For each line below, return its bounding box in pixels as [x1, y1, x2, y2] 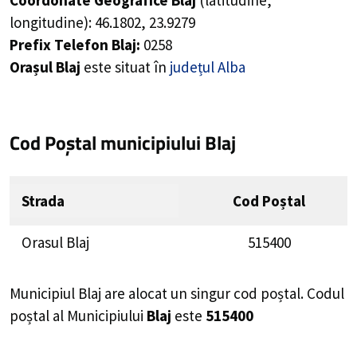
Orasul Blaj [22, 233, 89, 253]
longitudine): [10, 13, 95, 33]
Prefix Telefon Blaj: [10, 35, 140, 55]
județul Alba [170, 57, 245, 77]
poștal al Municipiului [10, 305, 147, 325]
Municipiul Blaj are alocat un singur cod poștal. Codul [10, 283, 344, 303]
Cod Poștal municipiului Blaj [10, 127, 236, 157]
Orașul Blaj [10, 57, 80, 77]
